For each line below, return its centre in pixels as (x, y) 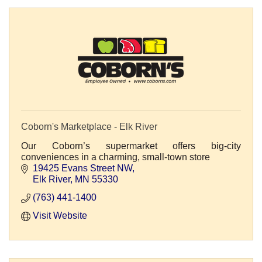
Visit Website (60, 216)
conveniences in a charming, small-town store (116, 157)
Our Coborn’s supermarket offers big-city (131, 146)
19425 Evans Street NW (82, 168)
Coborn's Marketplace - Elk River (89, 127)
